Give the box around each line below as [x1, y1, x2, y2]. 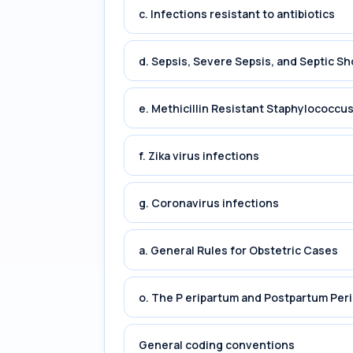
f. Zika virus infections [139, 147, 259, 163]
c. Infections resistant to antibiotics [139, 6, 335, 21]
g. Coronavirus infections [139, 195, 279, 210]
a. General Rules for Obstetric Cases [139, 242, 338, 258]
